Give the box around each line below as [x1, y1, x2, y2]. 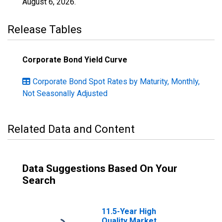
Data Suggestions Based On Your [22, 163, 177, 174]
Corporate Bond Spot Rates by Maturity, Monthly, [33, 77, 200, 86]
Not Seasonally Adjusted [22, 89, 108, 98]
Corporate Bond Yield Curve [22, 55, 127, 64]
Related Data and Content [7, 123, 135, 135]
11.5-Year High [102, 207, 156, 216]
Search [22, 174, 55, 186]
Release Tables [7, 23, 82, 36]
